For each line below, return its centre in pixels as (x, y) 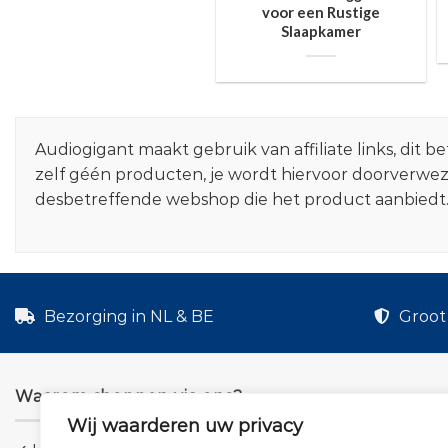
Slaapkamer (320, 30)
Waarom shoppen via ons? (129, 396)
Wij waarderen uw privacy (185, 426)
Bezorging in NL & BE (127, 316)
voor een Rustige (320, 11)
